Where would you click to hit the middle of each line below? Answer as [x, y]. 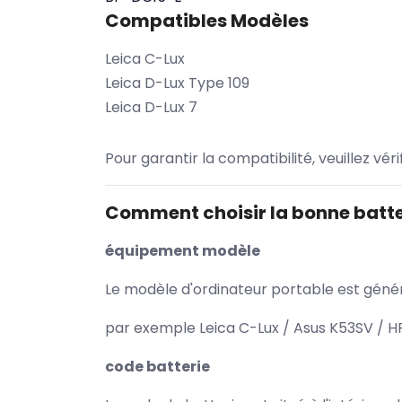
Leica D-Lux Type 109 [177, 83]
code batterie [157, 367]
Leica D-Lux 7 [151, 107]
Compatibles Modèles [207, 21]
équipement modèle [183, 251]
